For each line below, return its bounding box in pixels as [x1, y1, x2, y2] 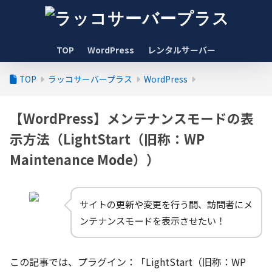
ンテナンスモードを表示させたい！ [80, 213, 225, 227]
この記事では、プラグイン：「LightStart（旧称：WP [10, 254, 246, 269]
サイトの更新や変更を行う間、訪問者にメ [80, 197, 253, 211]
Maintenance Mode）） [10, 150, 160, 169]
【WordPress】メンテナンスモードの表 [10, 109, 254, 127]
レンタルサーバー [148, 44, 216, 56]
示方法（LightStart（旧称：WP [10, 129, 205, 148]
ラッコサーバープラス [48, 73, 132, 85]
